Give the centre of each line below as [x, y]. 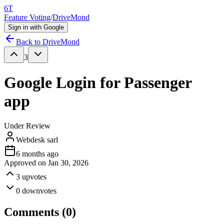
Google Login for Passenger [98, 83]
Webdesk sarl [37, 139]
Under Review [27, 125]
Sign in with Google [36, 27]
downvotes [39, 190]
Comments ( [35, 212]
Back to [29, 42]
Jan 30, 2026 [68, 162]
